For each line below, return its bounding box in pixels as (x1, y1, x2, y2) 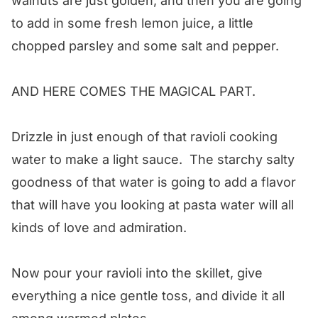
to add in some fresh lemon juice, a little (11, 15, 253, 31)
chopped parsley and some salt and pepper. (11, 38, 279, 53)
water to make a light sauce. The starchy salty (11, 151, 295, 167)
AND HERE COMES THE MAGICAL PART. (11, 83, 256, 99)
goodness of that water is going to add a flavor (11, 174, 296, 190)
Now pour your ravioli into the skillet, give (11, 265, 263, 280)
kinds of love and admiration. (11, 219, 187, 235)
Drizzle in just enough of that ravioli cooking (11, 128, 278, 144)
